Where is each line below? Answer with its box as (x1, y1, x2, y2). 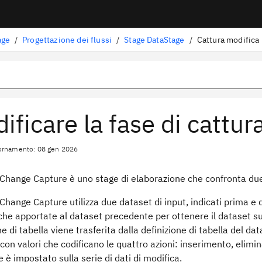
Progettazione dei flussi (22, 34, 112, 45)
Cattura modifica (196, 34, 260, 45)
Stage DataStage (124, 34, 185, 45)
